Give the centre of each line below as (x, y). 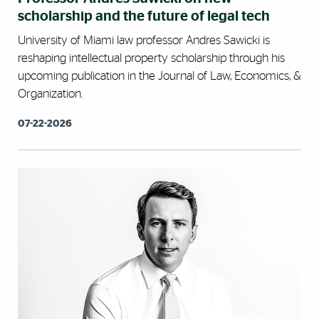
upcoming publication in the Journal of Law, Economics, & (159, 75)
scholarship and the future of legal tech (144, 16)
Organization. (50, 93)
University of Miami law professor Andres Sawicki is (144, 40)
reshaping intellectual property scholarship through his (151, 58)
